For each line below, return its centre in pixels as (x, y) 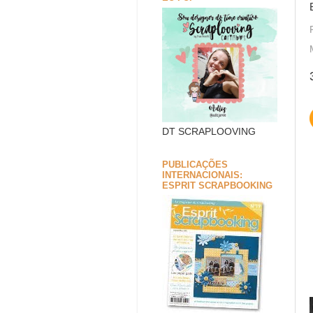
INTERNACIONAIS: (202, 175)
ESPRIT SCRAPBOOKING (217, 185)
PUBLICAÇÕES (195, 164)
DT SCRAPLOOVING (209, 131)
